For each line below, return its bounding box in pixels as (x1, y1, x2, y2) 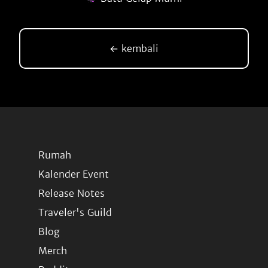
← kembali (109, 42, 159, 54)
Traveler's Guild (38, 206, 112, 218)
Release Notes (38, 187, 105, 199)
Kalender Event (38, 168, 109, 180)
